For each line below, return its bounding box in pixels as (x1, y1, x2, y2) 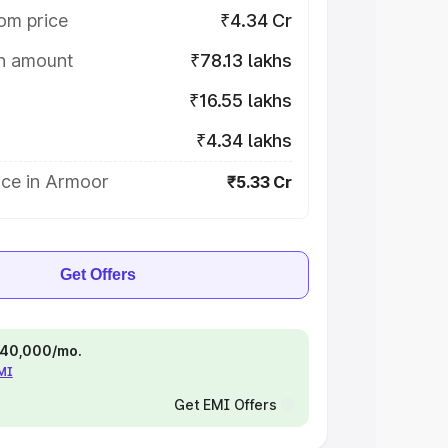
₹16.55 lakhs (189, 90, 292, 111)
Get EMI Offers (173, 396, 277, 413)
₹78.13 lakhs (190, 50, 292, 71)
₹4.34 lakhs (195, 130, 292, 151)
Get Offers (60, 266, 136, 283)
